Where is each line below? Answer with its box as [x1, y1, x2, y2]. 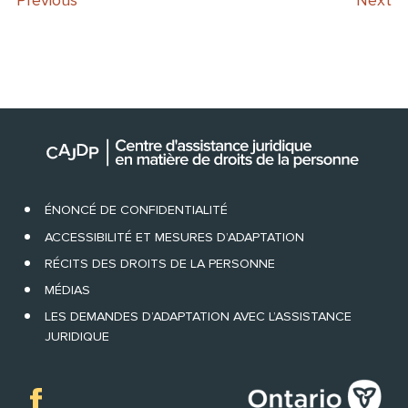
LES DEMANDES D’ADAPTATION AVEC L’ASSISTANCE [44, 309, 352, 325]
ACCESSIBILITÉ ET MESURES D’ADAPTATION [44, 229, 304, 245]
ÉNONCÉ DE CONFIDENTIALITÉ [44, 202, 228, 219]
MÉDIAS [44, 282, 90, 298]
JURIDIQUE [44, 329, 109, 345]
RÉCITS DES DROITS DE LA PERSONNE [44, 255, 275, 271]
